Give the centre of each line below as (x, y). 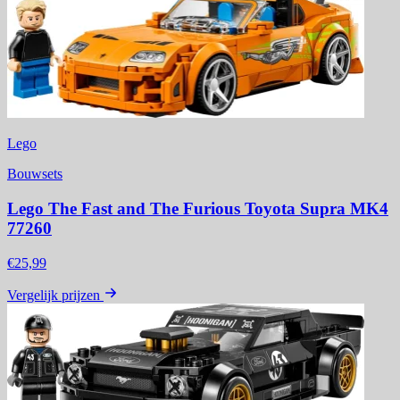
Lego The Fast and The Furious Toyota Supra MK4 (198, 209)
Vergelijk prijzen (54, 295)
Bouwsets (35, 174)
